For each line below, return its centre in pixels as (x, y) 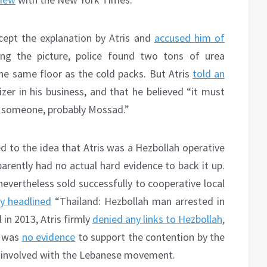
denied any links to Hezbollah (157, 219)
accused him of (190, 38)
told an (209, 74)
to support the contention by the (150, 237)
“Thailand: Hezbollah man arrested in (138, 201)
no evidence (49, 237)
